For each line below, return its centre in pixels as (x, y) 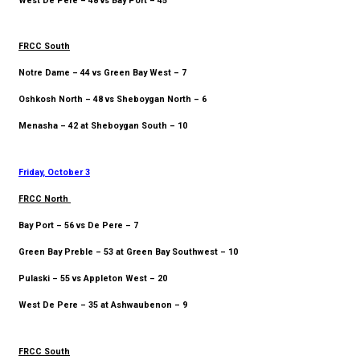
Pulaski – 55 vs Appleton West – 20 (93, 279)
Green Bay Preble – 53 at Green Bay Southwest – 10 (128, 252)
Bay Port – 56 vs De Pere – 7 (78, 226)
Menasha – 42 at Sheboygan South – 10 (103, 126)
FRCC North (45, 199)
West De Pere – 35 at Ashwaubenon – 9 (103, 305)
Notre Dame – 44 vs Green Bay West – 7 (102, 73)
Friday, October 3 (54, 173)
